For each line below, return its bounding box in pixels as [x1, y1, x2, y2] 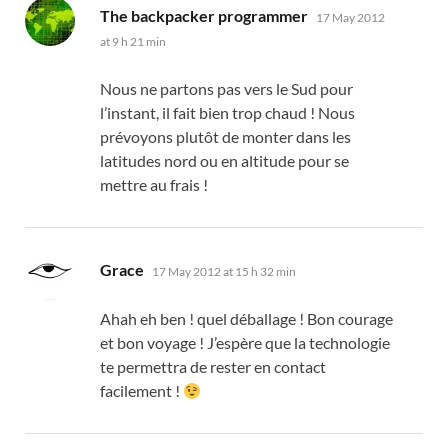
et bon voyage [100, 333, 196, 353]
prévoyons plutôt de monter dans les [100, 127, 351, 147]
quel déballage [197, 309, 296, 329]
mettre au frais [100, 175, 200, 195]
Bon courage [307, 309, 393, 329]
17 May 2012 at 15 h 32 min [152, 264, 296, 280]
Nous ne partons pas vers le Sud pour [100, 79, 353, 99]
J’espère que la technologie [207, 333, 390, 353]
